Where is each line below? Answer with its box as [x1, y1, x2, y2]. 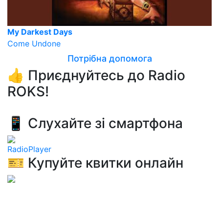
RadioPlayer [7, 144, 51, 154]
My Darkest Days [7, 27, 72, 37]
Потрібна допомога [67, 53, 152, 64]
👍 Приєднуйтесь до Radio [7, 67, 185, 84]
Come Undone [7, 39, 61, 49]
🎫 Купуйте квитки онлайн [7, 154, 183, 172]
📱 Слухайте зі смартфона [7, 115, 183, 132]
